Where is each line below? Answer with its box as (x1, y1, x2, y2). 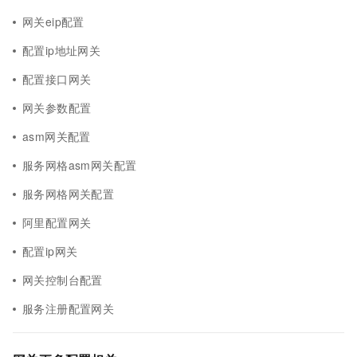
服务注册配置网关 (22, 300, 115, 316)
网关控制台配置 (22, 272, 103, 288)
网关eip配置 (22, 14, 84, 29)
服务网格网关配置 (22, 186, 115, 202)
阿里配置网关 (22, 214, 92, 230)
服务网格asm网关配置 (22, 157, 137, 173)
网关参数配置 (22, 100, 92, 116)
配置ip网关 (22, 243, 78, 259)
